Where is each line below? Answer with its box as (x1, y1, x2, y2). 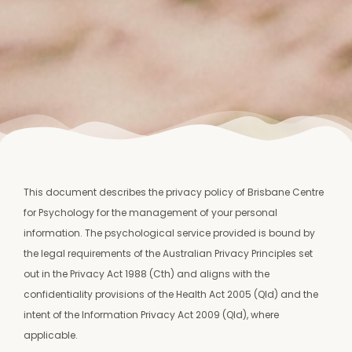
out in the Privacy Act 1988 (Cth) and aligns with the (24, 267, 269, 281)
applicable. (24, 328, 78, 343)
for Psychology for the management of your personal (24, 206, 277, 220)
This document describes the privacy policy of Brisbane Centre (24, 185, 324, 200)
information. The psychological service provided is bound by (24, 226, 315, 240)
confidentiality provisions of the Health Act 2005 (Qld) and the (24, 288, 318, 302)
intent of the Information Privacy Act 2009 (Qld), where (24, 308, 279, 322)
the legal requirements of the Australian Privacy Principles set (24, 247, 313, 261)
